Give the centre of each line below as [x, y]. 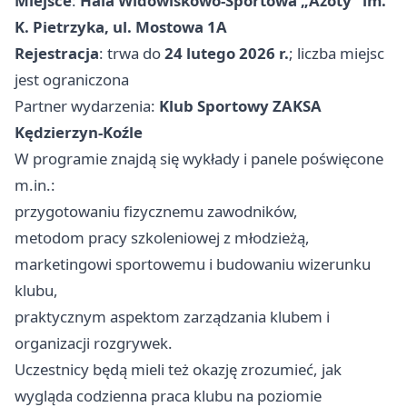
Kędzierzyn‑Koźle [79, 132]
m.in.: [35, 184]
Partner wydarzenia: [87, 105]
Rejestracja [57, 53]
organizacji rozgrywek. [94, 342]
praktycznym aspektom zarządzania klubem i [172, 316]
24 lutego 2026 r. [227, 53]
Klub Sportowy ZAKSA [240, 105]
